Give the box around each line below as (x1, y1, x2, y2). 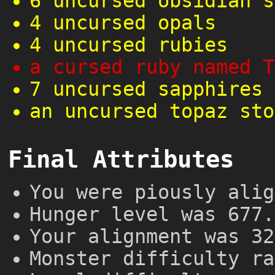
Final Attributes (7, 145, 234, 173)
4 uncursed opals (29, 12, 216, 34)
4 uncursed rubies (29, 34, 228, 56)
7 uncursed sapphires (29, 78, 263, 101)
